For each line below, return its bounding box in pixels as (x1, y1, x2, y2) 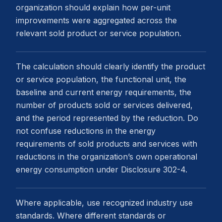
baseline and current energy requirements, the (16, 87, 191, 97)
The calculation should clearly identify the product (16, 61, 205, 71)
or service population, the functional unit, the (16, 74, 186, 84)
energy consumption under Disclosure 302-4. (16, 165, 187, 174)
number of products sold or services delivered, (16, 100, 193, 110)
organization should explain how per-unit (16, 2, 170, 12)
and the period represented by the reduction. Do (16, 113, 198, 123)
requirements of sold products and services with (16, 139, 197, 149)
